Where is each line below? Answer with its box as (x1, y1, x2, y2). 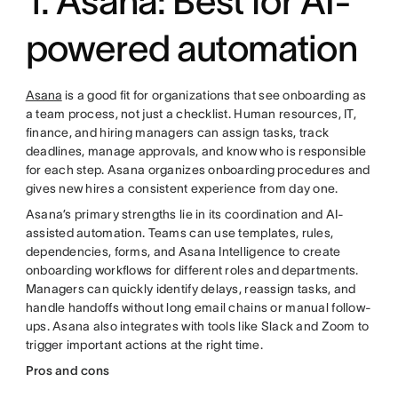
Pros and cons (25, 363, 110, 378)
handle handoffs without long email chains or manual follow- (25, 300, 372, 315)
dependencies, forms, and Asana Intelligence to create (25, 244, 341, 259)
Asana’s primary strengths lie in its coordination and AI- (25, 207, 345, 222)
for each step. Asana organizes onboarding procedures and (25, 163, 370, 178)
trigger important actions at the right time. (25, 338, 263, 353)
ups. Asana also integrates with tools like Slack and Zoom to (25, 319, 370, 334)
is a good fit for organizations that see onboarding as (61, 88, 367, 103)
